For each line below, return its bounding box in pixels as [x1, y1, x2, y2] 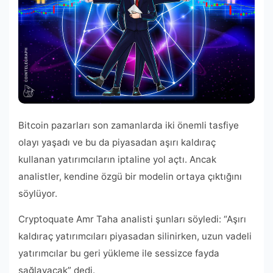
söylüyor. [18, 187, 57, 199]
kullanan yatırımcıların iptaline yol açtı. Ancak [18, 153, 216, 165]
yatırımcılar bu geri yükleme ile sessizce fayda [18, 247, 219, 259]
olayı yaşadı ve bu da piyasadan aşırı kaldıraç [18, 136, 216, 148]
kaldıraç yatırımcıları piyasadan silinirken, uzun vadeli [18, 230, 252, 242]
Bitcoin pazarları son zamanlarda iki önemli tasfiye [18, 119, 239, 131]
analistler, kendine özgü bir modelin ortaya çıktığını [18, 170, 242, 182]
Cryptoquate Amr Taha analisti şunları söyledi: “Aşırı [18, 213, 246, 225]
